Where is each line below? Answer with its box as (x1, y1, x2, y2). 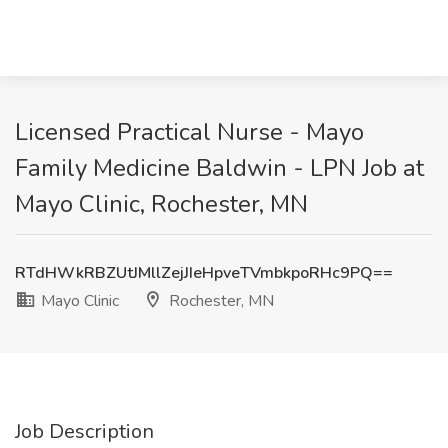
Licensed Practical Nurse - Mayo (15, 116, 364, 148)
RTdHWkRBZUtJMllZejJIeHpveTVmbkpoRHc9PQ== (15, 262, 393, 284)
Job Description (15, 418, 154, 445)
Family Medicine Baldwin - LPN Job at (15, 152, 424, 184)
